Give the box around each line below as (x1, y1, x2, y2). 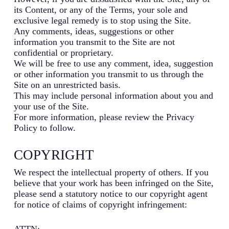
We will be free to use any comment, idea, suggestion (13, 58, 213, 68)
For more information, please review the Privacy (13, 111, 194, 122)
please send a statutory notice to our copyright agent (13, 188, 208, 199)
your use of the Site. (13, 101, 89, 111)
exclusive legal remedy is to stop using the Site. (13, 15, 191, 26)
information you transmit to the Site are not (13, 36, 175, 47)
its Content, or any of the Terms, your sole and (13, 4, 188, 15)
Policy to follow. (13, 122, 76, 133)
